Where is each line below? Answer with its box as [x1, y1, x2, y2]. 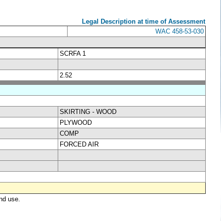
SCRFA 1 [60, 49, 86, 57]
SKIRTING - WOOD [60, 108, 116, 115]
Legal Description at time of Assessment [82, 17, 205, 25]
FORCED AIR [60, 140, 99, 148]
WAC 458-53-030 [155, 27, 204, 35]
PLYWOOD [60, 118, 92, 126]
